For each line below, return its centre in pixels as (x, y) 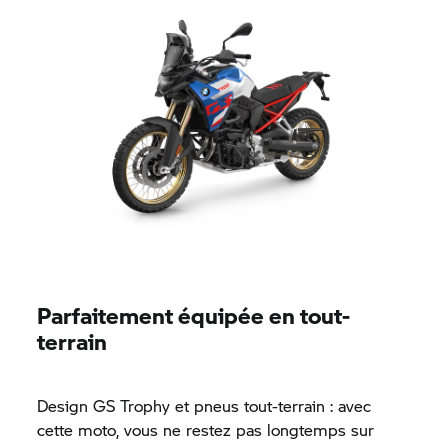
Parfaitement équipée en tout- (194, 315)
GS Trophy (132, 405)
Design (65, 405)
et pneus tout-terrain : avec (271, 405)
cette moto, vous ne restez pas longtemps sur (206, 429)
